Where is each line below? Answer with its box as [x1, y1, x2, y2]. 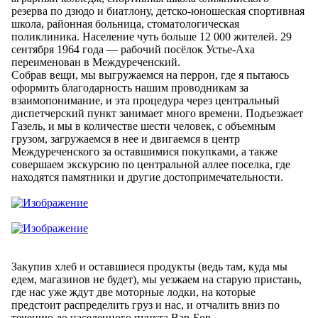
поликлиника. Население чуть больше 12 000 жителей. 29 [11, 30, 292, 43]
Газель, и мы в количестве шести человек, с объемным [11, 119, 275, 132]
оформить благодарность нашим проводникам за [11, 81, 248, 94]
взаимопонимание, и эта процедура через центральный [11, 94, 280, 106]
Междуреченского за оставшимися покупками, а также [11, 145, 278, 158]
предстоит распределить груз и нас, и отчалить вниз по [11, 298, 280, 311]
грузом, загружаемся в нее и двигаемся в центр [11, 132, 240, 145]
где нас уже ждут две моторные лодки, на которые [11, 285, 256, 298]
